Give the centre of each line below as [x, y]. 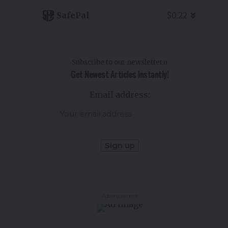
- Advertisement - [120, 196]
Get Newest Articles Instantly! [120, 74]
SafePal [73, 16]
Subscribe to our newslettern [120, 63]
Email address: [120, 94]
